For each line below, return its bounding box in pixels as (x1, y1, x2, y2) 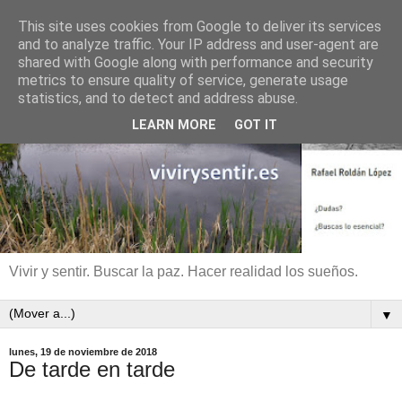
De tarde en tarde (9, 357, 175, 381)
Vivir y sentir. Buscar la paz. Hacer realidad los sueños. (9, 264, 358, 279)
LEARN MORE (132, 118, 216, 134)
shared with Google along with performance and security (18, 54, 373, 71)
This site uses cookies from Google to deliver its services (18, 18, 381, 35)
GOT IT (234, 118, 277, 134)
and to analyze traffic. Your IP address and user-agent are (18, 36, 379, 53)
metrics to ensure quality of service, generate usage (18, 72, 348, 89)
